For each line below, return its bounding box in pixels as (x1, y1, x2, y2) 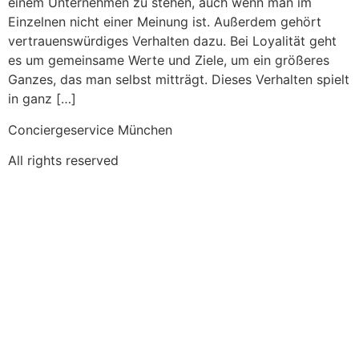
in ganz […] (8, 91, 76, 107)
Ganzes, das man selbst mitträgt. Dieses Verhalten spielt (8, 71, 349, 88)
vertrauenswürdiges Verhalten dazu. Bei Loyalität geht (8, 33, 337, 50)
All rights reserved (8, 152, 119, 169)
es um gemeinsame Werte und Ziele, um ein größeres (8, 52, 329, 69)
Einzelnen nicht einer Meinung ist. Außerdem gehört (8, 14, 321, 30)
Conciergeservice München (8, 121, 172, 138)
